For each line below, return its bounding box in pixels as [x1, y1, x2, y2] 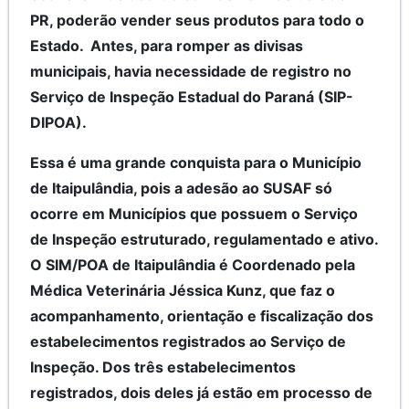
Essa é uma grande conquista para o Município [30, 153, 362, 173]
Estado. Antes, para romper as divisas [30, 37, 303, 56]
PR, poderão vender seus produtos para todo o [30, 11, 364, 30]
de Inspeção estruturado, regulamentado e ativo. [30, 230, 378, 249]
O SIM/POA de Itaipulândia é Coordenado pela [30, 256, 355, 275]
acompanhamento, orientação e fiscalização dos [30, 307, 373, 326]
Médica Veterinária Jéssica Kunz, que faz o [30, 281, 335, 300]
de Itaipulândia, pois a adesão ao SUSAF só [30, 179, 332, 198]
